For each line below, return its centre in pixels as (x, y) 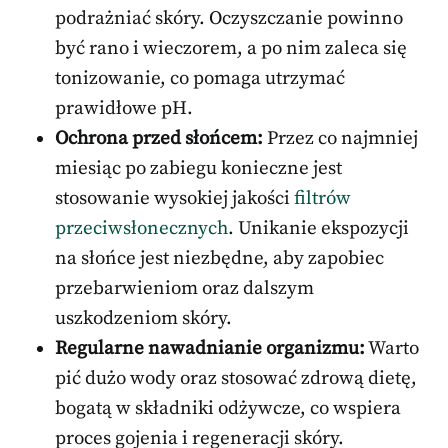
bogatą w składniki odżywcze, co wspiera (228, 409)
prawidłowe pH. (124, 109)
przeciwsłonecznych (141, 229)
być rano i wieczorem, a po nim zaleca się (231, 49)
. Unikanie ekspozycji (318, 229)
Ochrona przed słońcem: (159, 139)
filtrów (322, 199)
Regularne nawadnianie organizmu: (210, 349)
